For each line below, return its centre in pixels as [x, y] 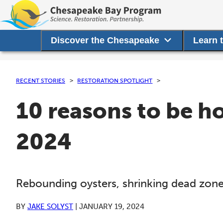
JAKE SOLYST [50, 207]
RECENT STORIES [41, 80]
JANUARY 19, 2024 [112, 207]
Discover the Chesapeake [105, 40]
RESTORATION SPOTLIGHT [115, 80]
